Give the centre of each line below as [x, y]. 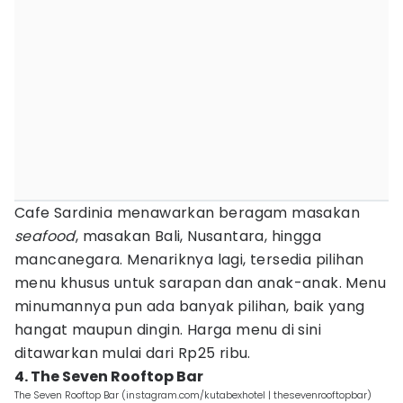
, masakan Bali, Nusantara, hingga [198, 236]
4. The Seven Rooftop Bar [109, 376]
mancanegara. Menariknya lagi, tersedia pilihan [189, 260]
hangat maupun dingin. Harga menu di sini [168, 330]
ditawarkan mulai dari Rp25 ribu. [133, 353]
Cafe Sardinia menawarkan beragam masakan [187, 213]
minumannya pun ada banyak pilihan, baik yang [190, 306]
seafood [45, 236]
